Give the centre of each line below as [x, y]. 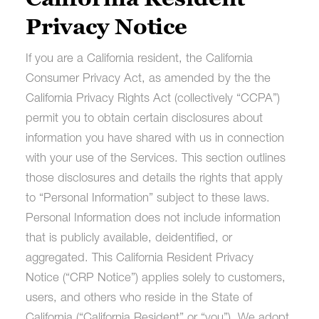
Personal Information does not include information [153, 219]
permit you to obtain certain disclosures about [144, 119]
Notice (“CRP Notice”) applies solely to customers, [155, 278]
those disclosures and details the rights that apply [154, 179]
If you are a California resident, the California [139, 59]
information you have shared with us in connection [155, 139]
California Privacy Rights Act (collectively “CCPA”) [152, 99]
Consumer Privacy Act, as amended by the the [148, 79]
